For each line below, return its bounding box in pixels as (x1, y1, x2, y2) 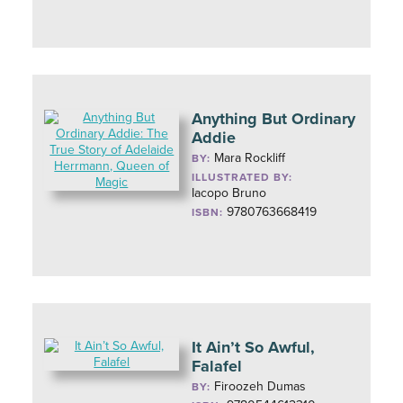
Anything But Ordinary (192, 109, 356, 129)
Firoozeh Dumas (214, 379, 307, 394)
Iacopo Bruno (192, 185, 267, 201)
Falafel (192, 356, 243, 376)
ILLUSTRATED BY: (192, 171, 293, 184)
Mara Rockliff (214, 150, 286, 166)
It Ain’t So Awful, (192, 337, 316, 357)
